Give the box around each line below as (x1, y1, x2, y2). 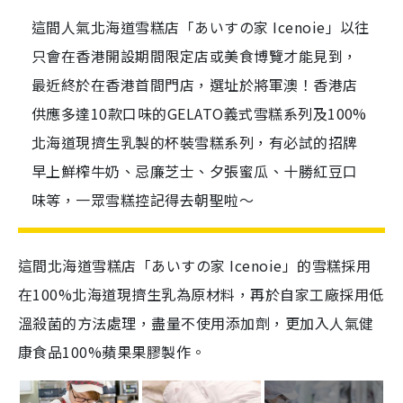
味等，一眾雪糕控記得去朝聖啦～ (31, 189, 255, 210)
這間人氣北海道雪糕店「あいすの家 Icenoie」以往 (31, 16, 370, 38)
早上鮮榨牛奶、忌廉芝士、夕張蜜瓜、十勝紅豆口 (31, 160, 358, 182)
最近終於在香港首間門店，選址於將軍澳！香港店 (31, 74, 358, 95)
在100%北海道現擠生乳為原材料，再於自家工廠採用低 (18, 283, 384, 305)
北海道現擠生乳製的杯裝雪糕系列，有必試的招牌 (31, 131, 358, 153)
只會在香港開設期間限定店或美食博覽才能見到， (31, 45, 358, 67)
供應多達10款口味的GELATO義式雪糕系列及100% (31, 103, 367, 124)
